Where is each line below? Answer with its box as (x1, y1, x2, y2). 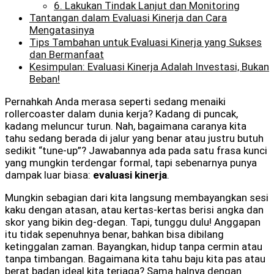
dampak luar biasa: (5, 168, 93, 181)
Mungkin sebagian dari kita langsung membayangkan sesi (5, 191, 268, 204)
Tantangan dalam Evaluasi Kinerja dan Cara (29, 11, 227, 24)
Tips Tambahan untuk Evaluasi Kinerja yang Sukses (29, 35, 262, 48)
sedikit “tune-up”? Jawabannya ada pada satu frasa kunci (5, 144, 267, 157)
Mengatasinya (29, 23, 94, 36)
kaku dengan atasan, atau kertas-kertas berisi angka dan (5, 203, 264, 216)
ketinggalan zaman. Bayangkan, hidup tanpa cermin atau (5, 240, 262, 253)
